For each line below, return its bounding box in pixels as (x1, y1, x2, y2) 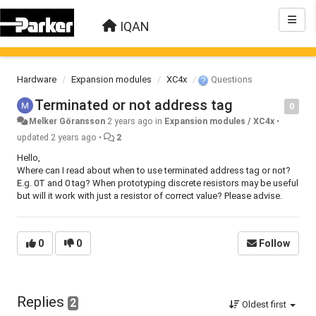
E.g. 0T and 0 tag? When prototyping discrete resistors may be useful (17, 178, 298, 188)
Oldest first (240, 299, 288, 310)
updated (17, 133, 51, 142)
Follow (259, 238, 290, 249)
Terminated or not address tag (35, 97, 233, 114)
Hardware (17, 74, 56, 85)
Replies (17, 293, 68, 310)
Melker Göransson (29, 116, 106, 126)
